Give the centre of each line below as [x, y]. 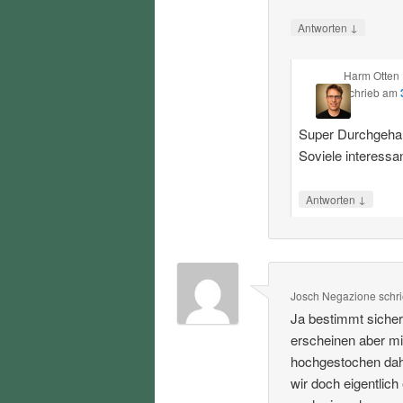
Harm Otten [371, 75]
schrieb [361, 92]
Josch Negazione [334, 296]
